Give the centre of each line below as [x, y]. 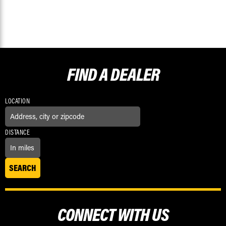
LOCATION [17, 101]
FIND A [89, 74]
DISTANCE [17, 132]
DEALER [135, 74]
